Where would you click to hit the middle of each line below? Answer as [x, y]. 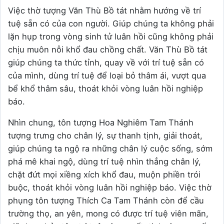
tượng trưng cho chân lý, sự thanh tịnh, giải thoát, [105, 136]
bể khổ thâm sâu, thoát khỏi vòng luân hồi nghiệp [105, 89]
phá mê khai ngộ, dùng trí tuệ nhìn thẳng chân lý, [104, 162]
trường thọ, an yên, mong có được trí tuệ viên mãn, [108, 214]
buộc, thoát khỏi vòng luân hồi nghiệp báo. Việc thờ [110, 188]
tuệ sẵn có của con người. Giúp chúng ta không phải [111, 24]
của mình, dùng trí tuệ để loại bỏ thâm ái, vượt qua [107, 76]
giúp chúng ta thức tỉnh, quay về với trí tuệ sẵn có [106, 63]
